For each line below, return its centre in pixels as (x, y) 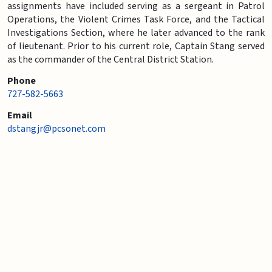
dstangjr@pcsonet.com (56, 128)
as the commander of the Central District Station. (110, 59)
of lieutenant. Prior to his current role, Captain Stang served (136, 46)
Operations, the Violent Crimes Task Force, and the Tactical (136, 19)
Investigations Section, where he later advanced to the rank (136, 32)
